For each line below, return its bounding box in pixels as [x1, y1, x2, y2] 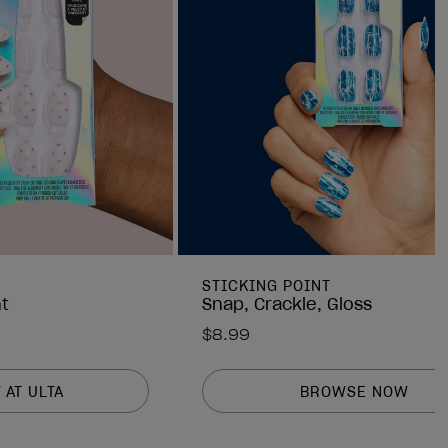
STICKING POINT [202, 277, 331, 296]
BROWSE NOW [300, 382, 409, 401]
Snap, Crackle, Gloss [202, 294, 372, 315]
